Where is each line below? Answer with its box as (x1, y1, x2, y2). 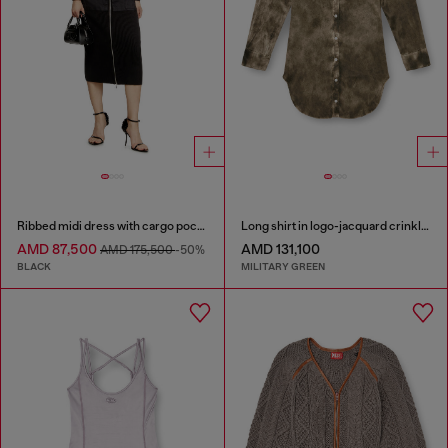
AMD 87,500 (17, 240, 100, 257)
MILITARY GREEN (240, 260, 325, 274)
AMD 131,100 (240, 240, 320, 257)
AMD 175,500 (100, 242, 175, 257)
